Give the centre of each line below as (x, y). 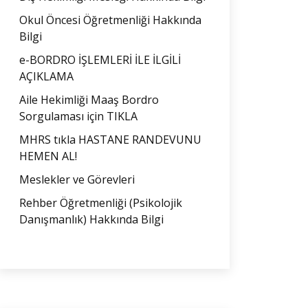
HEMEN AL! (48, 156)
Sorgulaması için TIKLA (78, 116)
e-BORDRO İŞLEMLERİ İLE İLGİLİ (100, 60)
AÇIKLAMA (46, 76)
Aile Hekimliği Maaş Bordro (89, 100)
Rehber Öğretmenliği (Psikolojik (101, 203)
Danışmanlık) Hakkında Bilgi (91, 219)
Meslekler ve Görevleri (77, 179)
